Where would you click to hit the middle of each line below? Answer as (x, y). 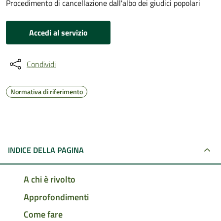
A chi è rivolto (50, 179)
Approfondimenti (56, 197)
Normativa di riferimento (47, 92)
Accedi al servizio (58, 33)
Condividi (41, 64)
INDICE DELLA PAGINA (46, 150)
